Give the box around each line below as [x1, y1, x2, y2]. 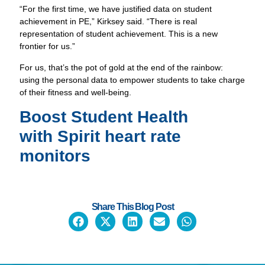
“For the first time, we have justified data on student [20, 4, 212, 14]
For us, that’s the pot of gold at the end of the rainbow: [20, 62, 224, 72]
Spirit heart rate [57, 127, 182, 146]
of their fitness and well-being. [20, 87, 132, 97]
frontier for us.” [20, 41, 76, 51]
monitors [20, 147, 91, 166]
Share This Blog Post [91, 201, 174, 212]
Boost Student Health [20, 108, 189, 127]
